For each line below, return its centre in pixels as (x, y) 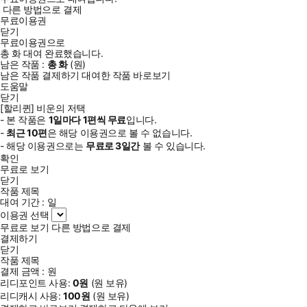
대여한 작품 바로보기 (126, 75)
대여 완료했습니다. (62, 53)
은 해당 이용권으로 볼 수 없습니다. (120, 132)
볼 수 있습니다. (173, 145)
